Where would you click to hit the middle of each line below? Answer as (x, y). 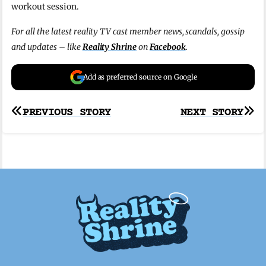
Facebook (167, 47)
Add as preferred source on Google (140, 77)
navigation (58, 137)
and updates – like (47, 47)
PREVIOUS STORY (67, 113)
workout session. (45, 7)
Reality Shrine (110, 47)
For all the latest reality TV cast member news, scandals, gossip (128, 32)
